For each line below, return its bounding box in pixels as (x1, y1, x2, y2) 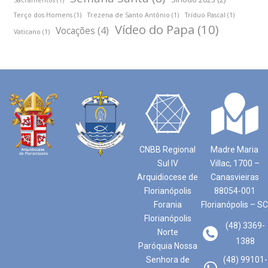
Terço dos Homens (14, 11, 72, 19)
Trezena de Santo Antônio (87, 11, 170, 19)
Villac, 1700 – (209, 159, 260, 168)
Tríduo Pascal (185, 11, 226, 19)
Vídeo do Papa (115, 21, 194, 38)
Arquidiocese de (137, 172, 198, 182)
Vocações (56, 24, 95, 37)
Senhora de (145, 255, 190, 264)
